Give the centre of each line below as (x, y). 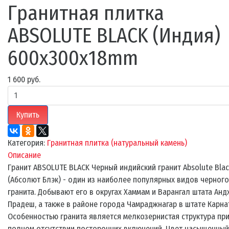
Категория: (27, 143)
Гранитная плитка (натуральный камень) (117, 143)
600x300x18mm (73, 58)
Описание (24, 155)
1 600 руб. (24, 79)
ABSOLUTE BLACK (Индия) (114, 36)
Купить (28, 114)
